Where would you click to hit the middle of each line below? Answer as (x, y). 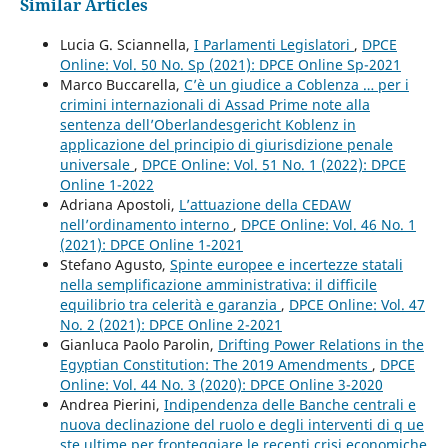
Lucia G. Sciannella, (126, 44)
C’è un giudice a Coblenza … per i (296, 84)
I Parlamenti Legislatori (273, 44)
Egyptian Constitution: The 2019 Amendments (215, 364)
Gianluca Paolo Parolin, (138, 344)
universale (96, 164)
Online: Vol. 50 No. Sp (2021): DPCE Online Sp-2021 (230, 64)
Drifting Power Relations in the (320, 344)
